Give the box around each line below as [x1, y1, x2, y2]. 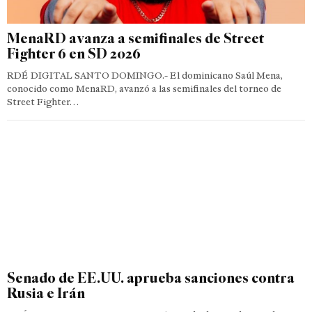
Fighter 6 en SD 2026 [7, 44, 141, 62]
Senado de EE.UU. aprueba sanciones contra [7, 268, 295, 286]
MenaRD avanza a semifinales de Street [7, 29, 264, 47]
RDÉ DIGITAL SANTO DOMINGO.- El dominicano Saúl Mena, [7, 69, 283, 81]
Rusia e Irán [7, 283, 85, 302]
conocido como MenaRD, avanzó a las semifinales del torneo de [7, 82, 281, 95]
